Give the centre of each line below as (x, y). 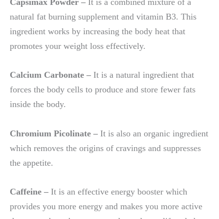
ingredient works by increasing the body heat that (98, 32)
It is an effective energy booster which (118, 191)
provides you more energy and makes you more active (106, 206)
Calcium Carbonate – (50, 75)
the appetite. (32, 163)
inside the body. (38, 104)
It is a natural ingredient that (142, 75)
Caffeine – (29, 191)
